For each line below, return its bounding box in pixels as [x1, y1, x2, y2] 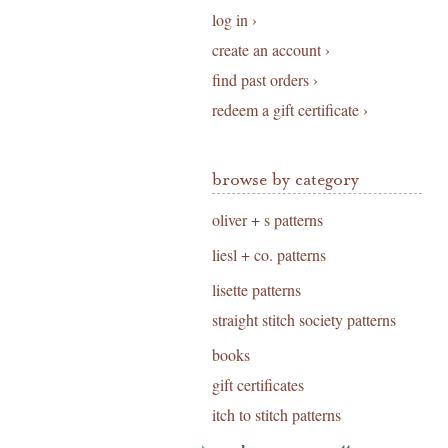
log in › [212, 9, 257, 30]
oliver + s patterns [212, 209, 323, 230]
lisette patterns [212, 279, 301, 300]
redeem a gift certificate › [212, 99, 368, 120]
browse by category [212, 168, 359, 191]
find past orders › [212, 69, 318, 90]
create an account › [212, 39, 330, 60]
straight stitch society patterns [212, 309, 396, 330]
